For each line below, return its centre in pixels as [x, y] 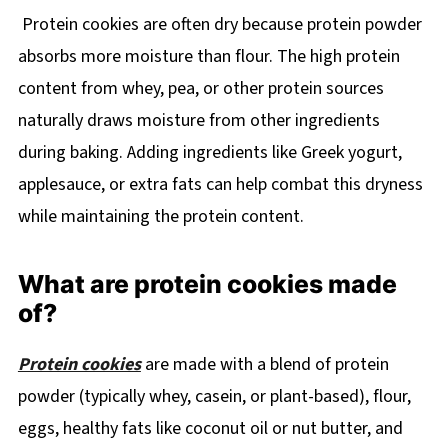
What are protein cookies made [207, 283]
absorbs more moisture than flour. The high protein [208, 56]
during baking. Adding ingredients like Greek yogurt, [209, 152]
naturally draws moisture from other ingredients [198, 120]
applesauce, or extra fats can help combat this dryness [220, 184]
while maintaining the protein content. [160, 216]
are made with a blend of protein [264, 364]
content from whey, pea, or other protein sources [200, 88]
